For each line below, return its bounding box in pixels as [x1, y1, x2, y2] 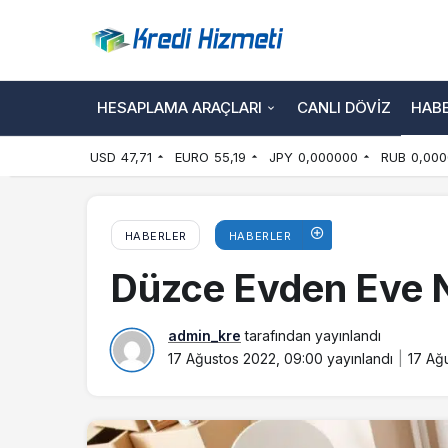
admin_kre [168, 327, 241, 344]
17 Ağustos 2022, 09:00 [168, 350, 323, 367]
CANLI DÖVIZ [297, 97, 391, 117]
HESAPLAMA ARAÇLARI [97, 97, 262, 117]
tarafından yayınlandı [241, 327, 381, 344]
